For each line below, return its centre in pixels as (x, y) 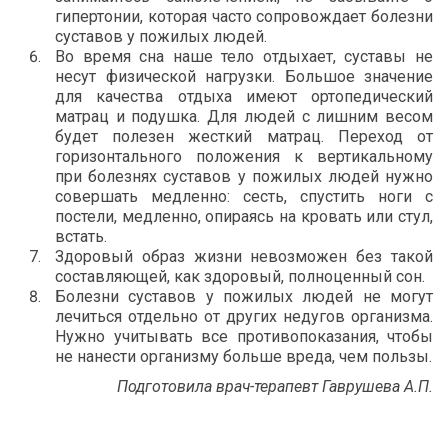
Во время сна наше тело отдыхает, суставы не (244, 56)
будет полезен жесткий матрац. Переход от (244, 136)
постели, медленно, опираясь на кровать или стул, (244, 216)
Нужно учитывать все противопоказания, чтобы (244, 336)
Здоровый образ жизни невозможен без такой (244, 256)
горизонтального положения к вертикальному (244, 156)
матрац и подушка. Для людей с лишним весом (244, 116)
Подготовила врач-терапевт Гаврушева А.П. (275, 386)
